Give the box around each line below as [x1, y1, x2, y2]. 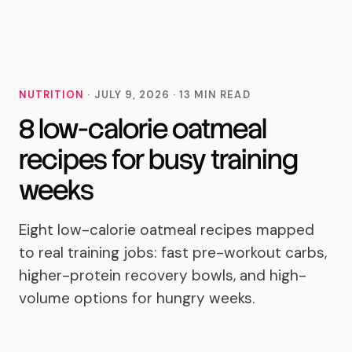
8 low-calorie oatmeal [19, 112, 266, 146]
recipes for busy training [19, 142, 298, 177]
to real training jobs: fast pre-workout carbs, [19, 243, 327, 262]
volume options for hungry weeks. [19, 288, 255, 308]
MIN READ [191, 88, 251, 101]
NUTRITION [19, 88, 85, 101]
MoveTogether [38, 13, 137, 34]
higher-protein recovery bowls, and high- [19, 266, 306, 285]
